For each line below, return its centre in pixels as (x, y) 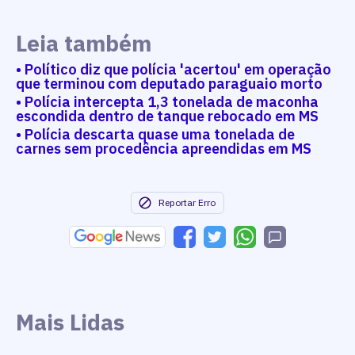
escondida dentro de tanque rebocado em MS (167, 116)
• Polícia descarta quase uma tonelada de (155, 135)
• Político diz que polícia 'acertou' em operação (174, 70)
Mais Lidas (70, 323)
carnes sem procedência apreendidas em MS (164, 149)
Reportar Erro (187, 203)
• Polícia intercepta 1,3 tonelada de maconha (167, 102)
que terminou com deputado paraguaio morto (169, 84)
